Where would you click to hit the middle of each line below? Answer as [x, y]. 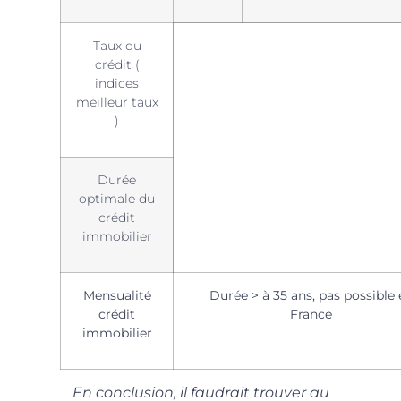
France [311, 314]
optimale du [117, 198]
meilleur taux [117, 102]
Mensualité [117, 295]
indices [117, 83]
